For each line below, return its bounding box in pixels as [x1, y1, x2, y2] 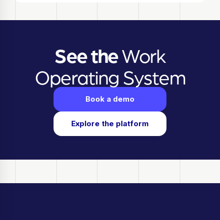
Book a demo [85, 94, 135, 104]
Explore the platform [71, 118, 149, 128]
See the [55, 42, 118, 66]
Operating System [35, 64, 185, 88]
